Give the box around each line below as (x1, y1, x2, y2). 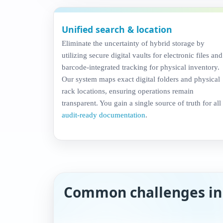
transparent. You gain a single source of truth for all (62, 98, 221, 107)
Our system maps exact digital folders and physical (62, 74, 220, 83)
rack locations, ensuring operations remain (62, 86, 194, 95)
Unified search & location (62, 23, 172, 35)
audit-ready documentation (62, 110, 145, 119)
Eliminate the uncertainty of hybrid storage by (62, 38, 205, 47)
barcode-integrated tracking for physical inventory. (62, 62, 220, 71)
